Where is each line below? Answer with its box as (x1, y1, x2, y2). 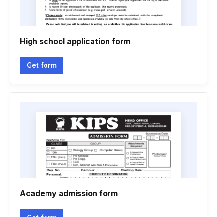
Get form (27, 61, 57, 69)
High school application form (20, 36, 130, 46)
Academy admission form (20, 188, 118, 198)
